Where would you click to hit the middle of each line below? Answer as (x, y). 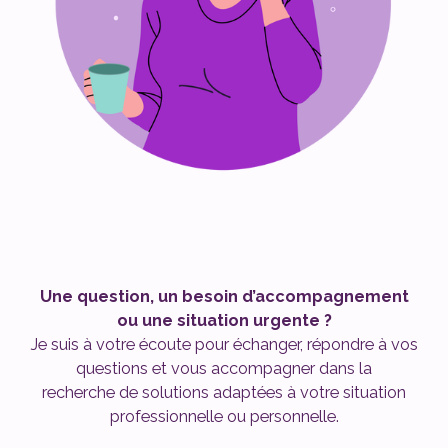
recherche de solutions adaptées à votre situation (224, 392)
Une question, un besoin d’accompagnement (224, 296)
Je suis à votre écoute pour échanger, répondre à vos (224, 344)
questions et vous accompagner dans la (224, 368)
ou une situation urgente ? (224, 320)
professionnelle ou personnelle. (224, 416)
